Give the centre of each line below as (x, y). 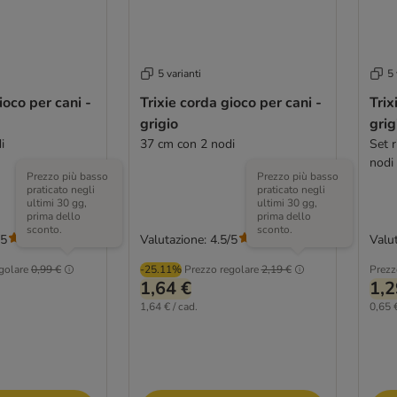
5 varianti (179, 73)
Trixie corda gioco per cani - (230, 102)
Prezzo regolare (221, 269)
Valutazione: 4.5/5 (188, 239)
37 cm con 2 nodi (187, 144)
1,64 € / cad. (168, 306)
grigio (159, 124)
